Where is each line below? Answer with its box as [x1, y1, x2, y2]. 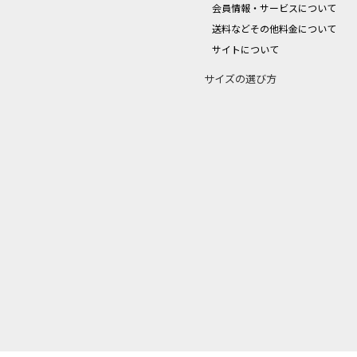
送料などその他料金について [212, 23, 336, 36]
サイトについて [212, 44, 279, 57]
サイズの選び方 [204, 73, 277, 86]
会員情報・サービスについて [212, 2, 336, 15]
